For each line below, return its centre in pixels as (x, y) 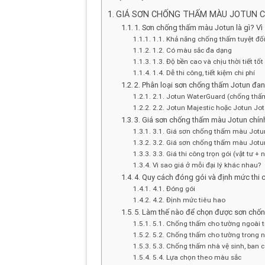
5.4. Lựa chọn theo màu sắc (197, 257)
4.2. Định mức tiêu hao (189, 200)
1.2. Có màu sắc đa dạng (192, 50)
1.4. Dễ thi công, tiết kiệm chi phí (203, 72)
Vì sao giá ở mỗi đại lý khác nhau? (206, 165)
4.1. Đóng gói (174, 188)
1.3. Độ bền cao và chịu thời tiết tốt (208, 61)
